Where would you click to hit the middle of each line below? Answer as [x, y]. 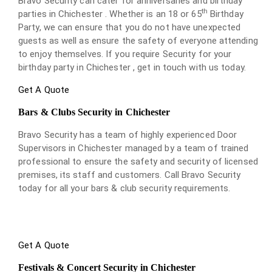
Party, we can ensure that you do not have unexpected [130, 27]
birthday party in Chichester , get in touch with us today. [132, 67]
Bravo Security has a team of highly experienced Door [128, 134]
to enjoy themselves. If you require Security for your [125, 54]
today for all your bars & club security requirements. [124, 188]
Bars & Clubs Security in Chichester [94, 112]
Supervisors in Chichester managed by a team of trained [134, 148]
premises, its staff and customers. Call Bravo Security [130, 175]
